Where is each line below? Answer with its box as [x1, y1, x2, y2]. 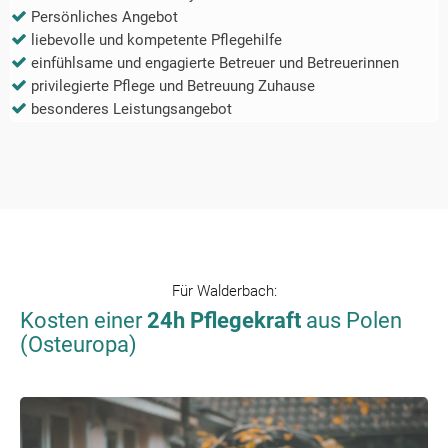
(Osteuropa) [20, 332, 137, 358]
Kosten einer [20, 308, 147, 334]
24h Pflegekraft [147, 308, 301, 334]
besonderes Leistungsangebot [31, 100, 232, 119]
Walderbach [196, 282, 274, 301]
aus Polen [301, 308, 402, 334]
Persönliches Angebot [31, 8, 178, 27]
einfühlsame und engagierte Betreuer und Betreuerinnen [31, 54, 399, 73]
